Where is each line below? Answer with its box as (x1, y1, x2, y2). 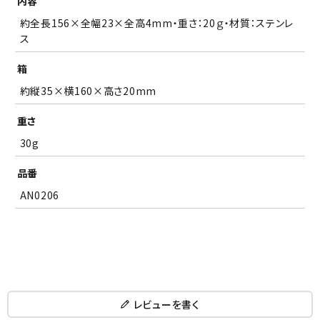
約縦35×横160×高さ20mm (19, 84, 156, 99)
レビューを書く (133, 296, 200, 311)
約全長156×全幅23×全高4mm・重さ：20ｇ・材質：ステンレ (19, 16, 294, 31)
